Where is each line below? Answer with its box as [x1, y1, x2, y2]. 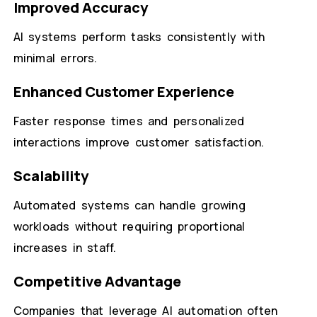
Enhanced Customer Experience [13, 82, 234, 102]
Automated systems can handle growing [13, 197, 246, 214]
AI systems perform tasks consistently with [13, 29, 265, 45]
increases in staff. [13, 240, 117, 256]
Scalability [13, 166, 88, 186]
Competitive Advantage [13, 272, 181, 292]
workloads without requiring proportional [13, 219, 246, 235]
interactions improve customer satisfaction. [13, 134, 265, 151]
